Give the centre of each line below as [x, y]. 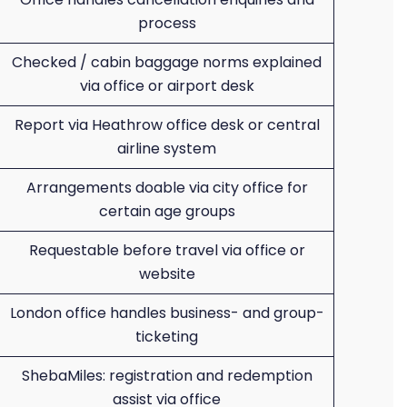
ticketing [167, 337]
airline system [167, 149]
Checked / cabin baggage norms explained [167, 62]
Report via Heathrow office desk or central [167, 125]
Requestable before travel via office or [167, 250]
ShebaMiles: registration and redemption [167, 376]
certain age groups [167, 211]
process [167, 23]
